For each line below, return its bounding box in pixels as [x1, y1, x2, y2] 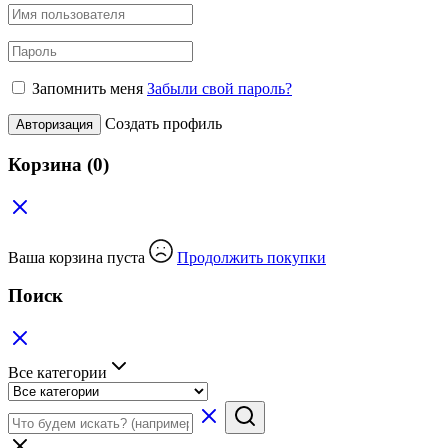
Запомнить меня [32, 80, 143, 98]
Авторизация [16, 117, 93, 133]
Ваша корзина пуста [8, 248, 149, 266]
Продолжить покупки [177, 248, 326, 266]
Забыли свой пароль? [147, 80, 292, 98]
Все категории [8, 364, 107, 382]
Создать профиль [105, 115, 222, 133]
